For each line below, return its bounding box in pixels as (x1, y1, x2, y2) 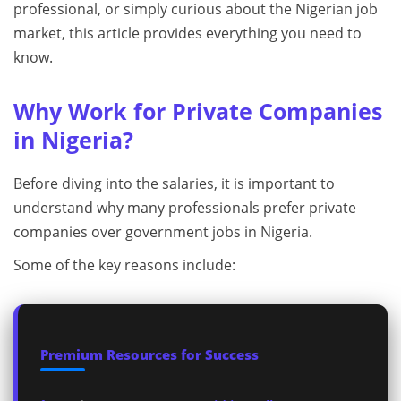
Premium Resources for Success (40, 346, 259, 363)
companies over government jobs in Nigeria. (13, 222, 312, 242)
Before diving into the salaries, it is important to (13, 174, 335, 193)
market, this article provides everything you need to (13, 23, 362, 43)
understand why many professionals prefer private (13, 198, 356, 218)
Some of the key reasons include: (13, 255, 235, 275)
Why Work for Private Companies (13, 96, 382, 126)
